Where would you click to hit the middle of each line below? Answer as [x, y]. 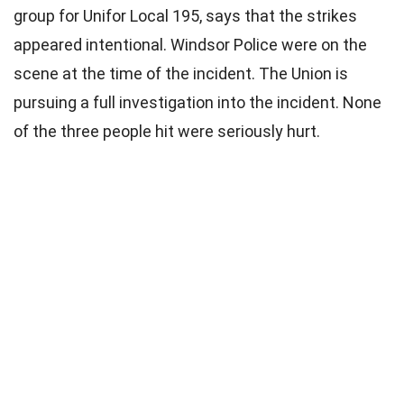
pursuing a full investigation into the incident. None [197, 102]
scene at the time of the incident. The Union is [181, 73]
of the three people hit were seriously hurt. [169, 131]
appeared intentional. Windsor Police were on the [190, 44]
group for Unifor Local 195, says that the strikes [185, 15]
